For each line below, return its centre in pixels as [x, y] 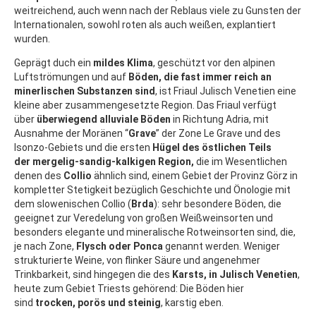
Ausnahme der [47, 134]
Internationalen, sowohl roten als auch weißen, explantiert [145, 25]
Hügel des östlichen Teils [212, 148]
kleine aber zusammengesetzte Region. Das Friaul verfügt [145, 105]
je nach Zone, [44, 247]
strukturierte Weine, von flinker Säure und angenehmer [137, 261]
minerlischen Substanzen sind [85, 91]
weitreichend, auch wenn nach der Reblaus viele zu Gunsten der [158, 11]
